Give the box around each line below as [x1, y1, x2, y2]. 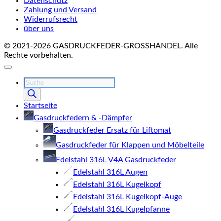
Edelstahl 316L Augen [73, 168, 147, 176]
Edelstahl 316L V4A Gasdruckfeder [56, 156, 176, 164]
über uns [24, 25, 54, 33]
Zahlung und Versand [24, 6, 97, 14]
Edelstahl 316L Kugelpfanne [73, 205, 170, 213]
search [23, 87, 46, 95]
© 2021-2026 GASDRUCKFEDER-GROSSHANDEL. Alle [4, 42, 198, 50]
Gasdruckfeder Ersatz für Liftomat [53, 126, 171, 134]
